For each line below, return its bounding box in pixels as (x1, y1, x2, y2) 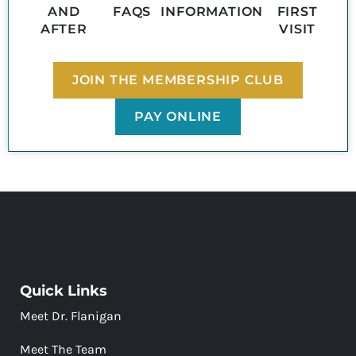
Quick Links (20, 281, 107, 300)
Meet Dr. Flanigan (20, 308, 122, 323)
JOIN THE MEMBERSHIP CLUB (72, 72, 284, 87)
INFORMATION (161, 3, 264, 19)
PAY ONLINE (134, 108, 222, 124)
